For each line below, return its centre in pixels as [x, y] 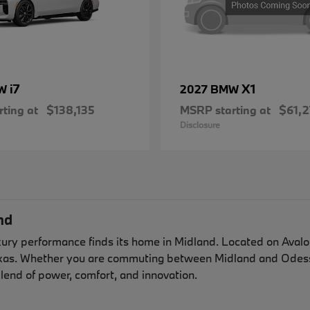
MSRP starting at [225, 110]
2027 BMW [211, 89]
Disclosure [200, 125]
